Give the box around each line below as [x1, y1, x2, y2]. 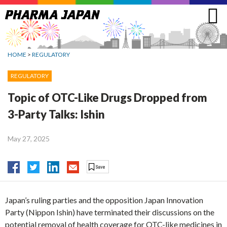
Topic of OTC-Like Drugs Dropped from [8, 90, 207, 104]
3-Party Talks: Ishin [8, 107, 105, 121]
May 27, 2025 [8, 134, 50, 143]
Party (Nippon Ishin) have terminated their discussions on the [5, 207, 214, 217]
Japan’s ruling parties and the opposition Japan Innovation [5, 195, 203, 205]
